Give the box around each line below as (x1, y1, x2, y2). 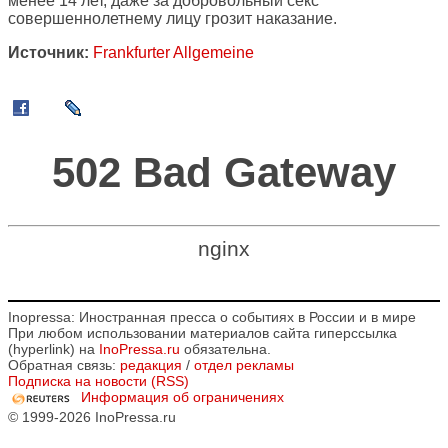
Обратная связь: (8, 357, 120, 374)
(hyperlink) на (8, 341, 99, 358)
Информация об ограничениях (81, 389, 284, 406)
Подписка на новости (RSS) (8, 373, 189, 390)
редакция (120, 357, 182, 374)
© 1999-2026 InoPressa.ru (8, 408, 176, 425)
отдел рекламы (194, 357, 294, 374)
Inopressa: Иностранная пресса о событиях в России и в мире (8, 309, 416, 326)
